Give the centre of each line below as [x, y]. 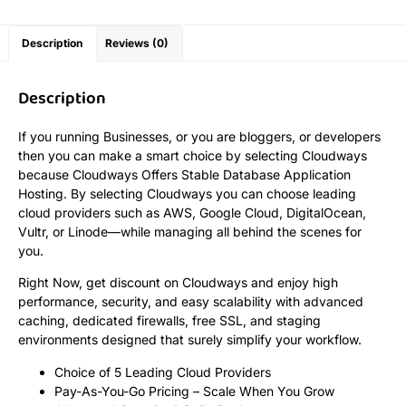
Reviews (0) [137, 43]
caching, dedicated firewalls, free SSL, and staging [169, 321]
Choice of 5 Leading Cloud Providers [163, 372]
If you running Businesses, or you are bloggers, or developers [199, 137]
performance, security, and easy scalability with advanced [191, 302]
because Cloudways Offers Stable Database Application [184, 175]
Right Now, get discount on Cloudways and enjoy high [178, 283]
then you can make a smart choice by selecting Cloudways [193, 156]
